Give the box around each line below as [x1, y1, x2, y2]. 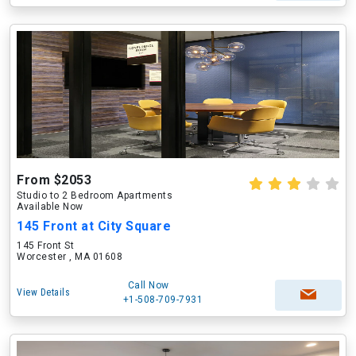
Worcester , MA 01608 [17, 251, 122, 262]
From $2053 [17, 172, 91, 188]
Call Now [127, 280, 169, 291]
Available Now [17, 201, 83, 212]
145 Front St [17, 240, 74, 251]
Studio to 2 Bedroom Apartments [17, 190, 172, 201]
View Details [17, 287, 70, 298]
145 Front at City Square [17, 219, 171, 234]
